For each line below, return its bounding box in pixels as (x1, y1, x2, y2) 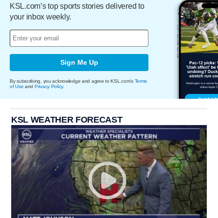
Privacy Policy (34, 83, 63, 89)
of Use (10, 83, 24, 89)
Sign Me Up (60, 58, 98, 67)
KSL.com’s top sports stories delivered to (10, 1, 145, 10)
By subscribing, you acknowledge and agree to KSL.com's (10, 78, 135, 84)
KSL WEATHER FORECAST (11, 114, 123, 125)
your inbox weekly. (10, 12, 71, 21)
